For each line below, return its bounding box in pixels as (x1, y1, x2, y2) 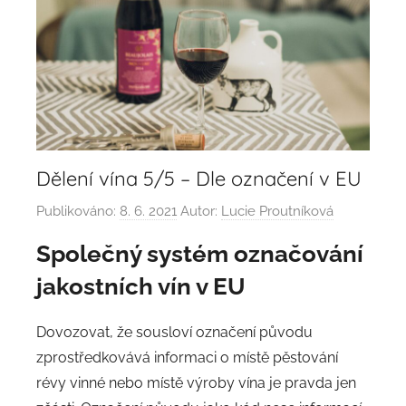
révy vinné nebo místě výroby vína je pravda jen (36, 374, 356, 392)
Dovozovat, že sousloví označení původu (36, 324, 313, 342)
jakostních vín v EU (36, 272, 246, 300)
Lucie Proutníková (221, 202, 333, 219)
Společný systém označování (36, 239, 363, 267)
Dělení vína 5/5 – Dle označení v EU (36, 166, 362, 192)
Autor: (177, 202, 221, 219)
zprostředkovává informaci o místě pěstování (36, 349, 338, 367)
